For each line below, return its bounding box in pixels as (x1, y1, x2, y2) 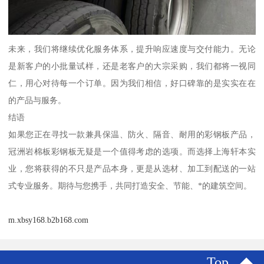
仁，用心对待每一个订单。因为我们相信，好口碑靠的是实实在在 (8, 78, 256, 88)
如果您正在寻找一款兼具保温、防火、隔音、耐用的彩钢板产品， (8, 130, 256, 140)
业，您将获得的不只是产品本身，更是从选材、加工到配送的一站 (8, 164, 256, 174)
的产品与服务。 (8, 95, 67, 105)
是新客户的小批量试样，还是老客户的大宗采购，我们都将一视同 (8, 61, 256, 71)
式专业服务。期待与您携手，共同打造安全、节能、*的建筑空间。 (8, 181, 252, 191)
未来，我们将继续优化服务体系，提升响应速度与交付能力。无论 (8, 44, 256, 54)
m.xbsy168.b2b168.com (8, 215, 89, 225)
